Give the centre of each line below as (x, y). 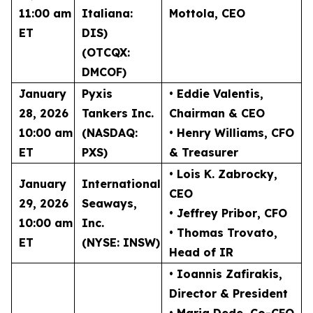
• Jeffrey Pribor (213, 213)
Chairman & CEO (217, 113)
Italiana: (107, 13)
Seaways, (109, 203)
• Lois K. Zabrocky (221, 174)
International (121, 184)
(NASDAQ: (110, 133)
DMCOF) (104, 72)
